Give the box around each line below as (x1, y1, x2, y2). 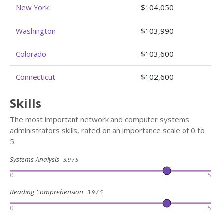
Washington (16, 26, 56, 36)
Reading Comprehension (10, 187, 87, 197)
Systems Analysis (10, 155, 63, 164)
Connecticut (16, 72, 55, 82)
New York (16, 2, 49, 12)
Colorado (16, 49, 46, 59)
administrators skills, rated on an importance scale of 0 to (10, 125, 205, 135)
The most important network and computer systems (10, 114, 189, 124)
